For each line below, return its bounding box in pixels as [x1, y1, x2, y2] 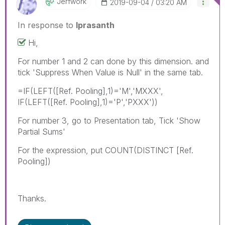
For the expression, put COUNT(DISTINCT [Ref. [18, 145, 193, 155]
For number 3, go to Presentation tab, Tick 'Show [18, 115, 200, 126]
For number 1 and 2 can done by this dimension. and [18, 56, 209, 66]
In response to [18, 20, 76, 30]
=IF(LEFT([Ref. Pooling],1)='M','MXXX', [18, 85, 163, 96]
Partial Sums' [18, 126, 65, 137]
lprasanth [76, 20, 115, 30]
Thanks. [18, 193, 46, 203]
